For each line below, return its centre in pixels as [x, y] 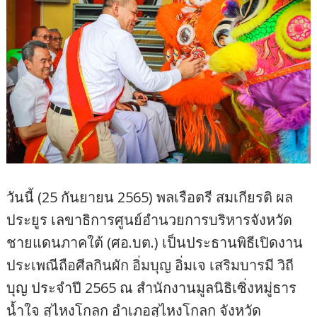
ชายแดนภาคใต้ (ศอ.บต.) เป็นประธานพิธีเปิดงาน [155, 243]
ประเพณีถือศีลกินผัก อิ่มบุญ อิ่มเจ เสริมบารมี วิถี [150, 265]
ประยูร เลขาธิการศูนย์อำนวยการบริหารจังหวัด [150, 220]
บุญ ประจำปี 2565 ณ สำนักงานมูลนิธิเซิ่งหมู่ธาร [152, 288]
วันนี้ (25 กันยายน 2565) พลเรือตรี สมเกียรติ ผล [150, 197]
